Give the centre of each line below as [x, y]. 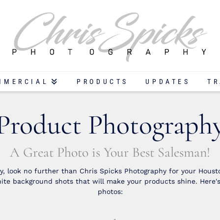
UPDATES [168, 82]
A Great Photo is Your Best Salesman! [110, 152]
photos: [110, 191]
